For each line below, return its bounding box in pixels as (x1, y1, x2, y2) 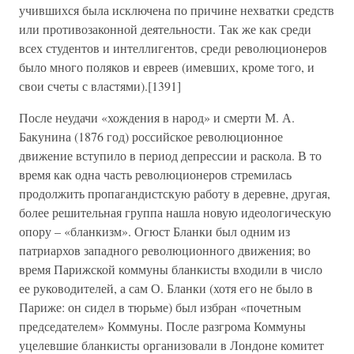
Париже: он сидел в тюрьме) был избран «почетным (19, 299, 301, 315)
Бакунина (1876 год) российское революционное (19, 128, 283, 145)
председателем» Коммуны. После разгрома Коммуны (19, 318, 306, 334)
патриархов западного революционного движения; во (19, 242, 311, 258)
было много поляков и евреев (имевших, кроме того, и (19, 58, 314, 75)
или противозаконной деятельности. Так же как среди (19, 21, 311, 37)
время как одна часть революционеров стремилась (19, 166, 292, 183)
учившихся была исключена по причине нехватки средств (19, 2, 334, 18)
